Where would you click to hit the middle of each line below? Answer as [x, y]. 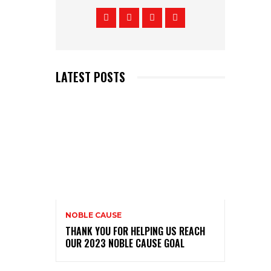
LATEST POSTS [90, 77]
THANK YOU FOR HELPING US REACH [135, 231]
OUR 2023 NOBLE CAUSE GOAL [125, 243]
